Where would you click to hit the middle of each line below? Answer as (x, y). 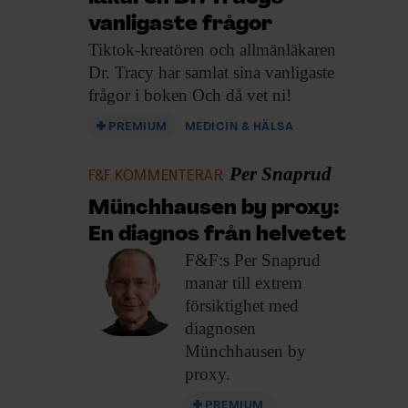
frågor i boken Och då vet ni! (190, 96)
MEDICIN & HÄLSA (239, 127)
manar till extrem (244, 283)
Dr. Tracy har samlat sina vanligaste (211, 73)
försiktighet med (242, 306)
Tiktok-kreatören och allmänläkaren (212, 50)
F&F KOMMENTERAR (156, 177)
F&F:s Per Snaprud (253, 260)
